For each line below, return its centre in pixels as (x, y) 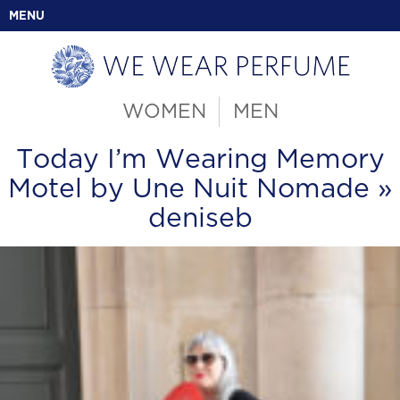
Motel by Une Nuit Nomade (188, 189)
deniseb (200, 218)
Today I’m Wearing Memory (200, 159)
